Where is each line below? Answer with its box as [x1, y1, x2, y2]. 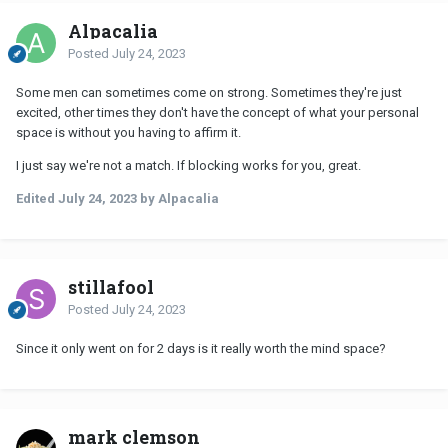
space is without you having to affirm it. [16, 124, 241, 140]
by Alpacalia [137, 190, 219, 206]
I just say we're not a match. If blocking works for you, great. [16, 157, 361, 173]
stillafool [68, 274, 154, 299]
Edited [16, 190, 58, 206]
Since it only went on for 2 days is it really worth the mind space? [16, 340, 386, 356]
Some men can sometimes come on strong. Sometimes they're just [16, 84, 402, 100]
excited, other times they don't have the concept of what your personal [16, 104, 419, 120]
